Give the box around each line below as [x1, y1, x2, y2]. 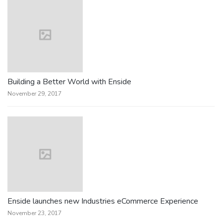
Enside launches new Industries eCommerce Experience [7, 196, 198, 207]
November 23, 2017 [7, 209, 61, 217]
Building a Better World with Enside [7, 76, 131, 87]
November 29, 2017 [7, 90, 61, 98]
